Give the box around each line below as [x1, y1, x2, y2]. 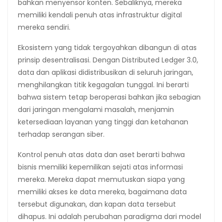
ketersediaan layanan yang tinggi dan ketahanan [18, 116, 188, 127]
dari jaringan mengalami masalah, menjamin [18, 104, 174, 114]
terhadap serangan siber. [18, 129, 105, 139]
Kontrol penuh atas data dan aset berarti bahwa [18, 149, 185, 160]
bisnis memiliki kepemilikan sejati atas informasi [18, 162, 183, 172]
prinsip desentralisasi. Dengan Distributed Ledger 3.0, [18, 55, 198, 65]
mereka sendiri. [18, 22, 70, 32]
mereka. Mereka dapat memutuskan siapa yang [18, 174, 185, 184]
